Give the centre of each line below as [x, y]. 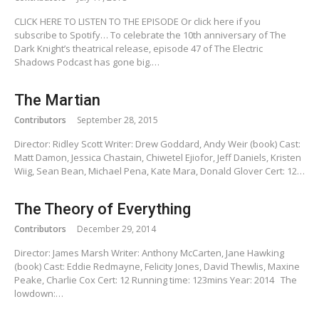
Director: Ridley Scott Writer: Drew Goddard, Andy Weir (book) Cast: [157, 144]
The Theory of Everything [103, 209]
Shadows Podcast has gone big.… [87, 62]
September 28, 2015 [117, 120]
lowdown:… [39, 294]
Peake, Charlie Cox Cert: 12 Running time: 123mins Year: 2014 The [156, 280]
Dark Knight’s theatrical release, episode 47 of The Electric [138, 49]
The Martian [57, 100]
